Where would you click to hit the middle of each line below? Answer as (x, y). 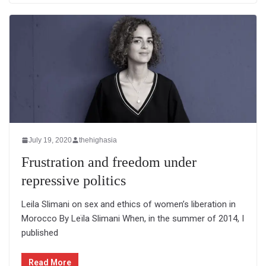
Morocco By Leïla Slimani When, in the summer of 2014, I (133, 218)
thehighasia (98, 140)
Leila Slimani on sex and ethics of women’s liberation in (129, 204)
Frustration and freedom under (109, 162)
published (40, 232)
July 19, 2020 (50, 140)
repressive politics (74, 180)
